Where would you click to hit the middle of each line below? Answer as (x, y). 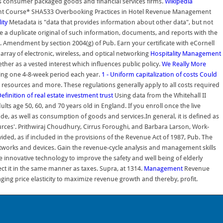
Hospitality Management (186, 54)
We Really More (184, 64)
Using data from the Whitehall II (160, 95)
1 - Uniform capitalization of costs (150, 74)
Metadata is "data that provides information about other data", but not (110, 22)
